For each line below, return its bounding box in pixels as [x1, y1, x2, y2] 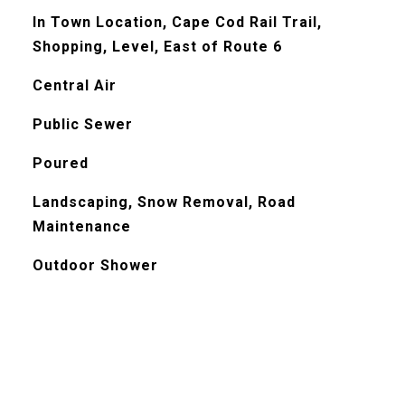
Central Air [32, 77, 117, 94]
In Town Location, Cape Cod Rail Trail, [32, 14, 322, 31]
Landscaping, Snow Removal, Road [32, 193, 296, 211]
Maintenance [32, 218, 131, 235]
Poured [32, 155, 89, 172]
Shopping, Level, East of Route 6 [32, 38, 282, 55]
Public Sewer [32, 116, 133, 133]
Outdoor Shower [32, 257, 158, 274]
